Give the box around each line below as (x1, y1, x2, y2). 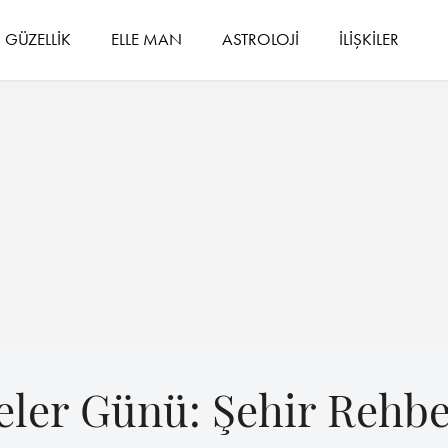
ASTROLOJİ (222, 27, 300, 50)
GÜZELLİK (5, 27, 72, 50)
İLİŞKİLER (339, 27, 400, 50)
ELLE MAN (111, 27, 183, 50)
